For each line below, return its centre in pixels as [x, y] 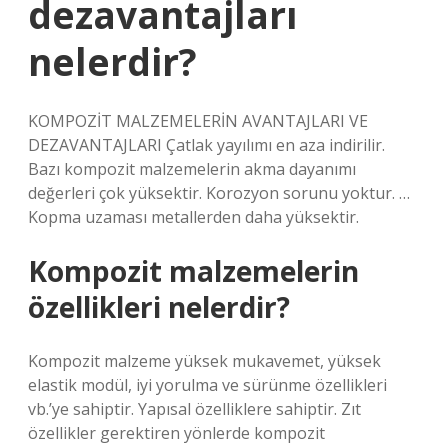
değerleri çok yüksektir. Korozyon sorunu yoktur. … [219, 193]
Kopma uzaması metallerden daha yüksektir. [193, 217]
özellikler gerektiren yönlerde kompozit [176, 433]
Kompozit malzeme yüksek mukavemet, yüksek [204, 361]
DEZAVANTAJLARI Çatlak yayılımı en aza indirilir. [206, 145]
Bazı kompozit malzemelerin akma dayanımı [192, 169]
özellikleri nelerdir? [159, 307]
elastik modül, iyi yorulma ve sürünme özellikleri [207, 385]
